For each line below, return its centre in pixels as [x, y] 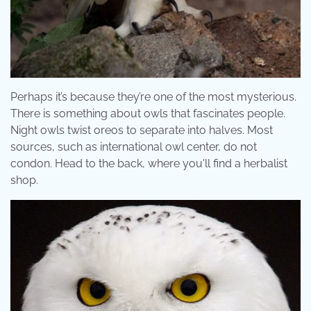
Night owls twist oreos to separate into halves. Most [142, 130]
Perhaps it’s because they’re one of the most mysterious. [153, 97]
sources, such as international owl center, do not [134, 147]
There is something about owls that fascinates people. [148, 114]
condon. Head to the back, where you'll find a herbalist [149, 163]
